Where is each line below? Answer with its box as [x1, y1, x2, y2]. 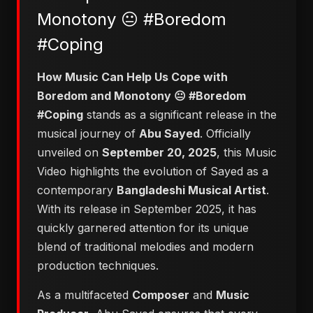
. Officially [200, 126, 251, 140]
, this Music [217, 145, 277, 159]
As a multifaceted [37, 288, 132, 302]
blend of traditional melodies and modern [37, 240, 254, 254]
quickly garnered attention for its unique [37, 221, 249, 235]
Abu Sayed [139, 126, 200, 140]
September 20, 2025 [102, 145, 217, 159]
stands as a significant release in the [83, 108, 277, 122]
